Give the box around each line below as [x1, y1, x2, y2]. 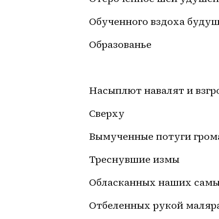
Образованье [89, 37, 152, 51]
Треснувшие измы [89, 152, 179, 166]
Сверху [89, 106, 125, 120]
